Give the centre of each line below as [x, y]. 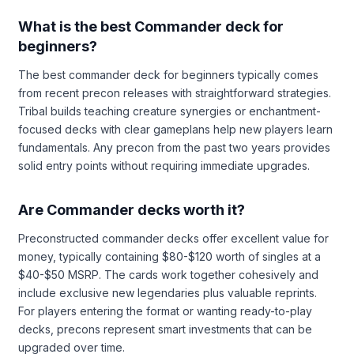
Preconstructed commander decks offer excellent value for [173, 238]
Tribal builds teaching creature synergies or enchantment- [169, 111]
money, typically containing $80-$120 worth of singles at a [169, 256]
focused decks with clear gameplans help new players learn [175, 129]
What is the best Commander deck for [151, 26]
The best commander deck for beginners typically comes [168, 74]
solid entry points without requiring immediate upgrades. [164, 165]
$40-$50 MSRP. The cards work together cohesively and [168, 274]
